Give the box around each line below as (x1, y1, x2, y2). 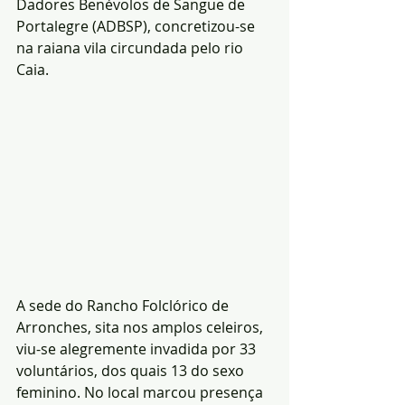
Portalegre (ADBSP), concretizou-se (16, 16, 259, 36)
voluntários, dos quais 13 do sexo (16, 361, 248, 381)
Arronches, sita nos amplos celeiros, (16, 317, 267, 338)
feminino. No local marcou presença (16, 382, 267, 403)
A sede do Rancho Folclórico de (16, 296, 232, 316)
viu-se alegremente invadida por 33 (16, 339, 259, 360)
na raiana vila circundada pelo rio (16, 38, 247, 58)
